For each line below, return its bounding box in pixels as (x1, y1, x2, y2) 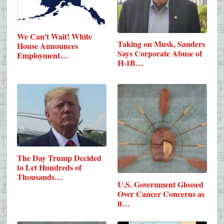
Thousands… (17, 170, 62, 182)
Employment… (17, 49, 68, 61)
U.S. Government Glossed (117, 178, 204, 190)
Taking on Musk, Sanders (117, 38, 205, 50)
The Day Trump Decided (17, 151, 101, 163)
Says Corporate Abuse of (117, 47, 202, 59)
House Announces (17, 40, 78, 52)
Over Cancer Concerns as (117, 187, 205, 199)
